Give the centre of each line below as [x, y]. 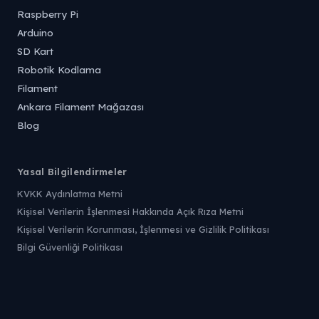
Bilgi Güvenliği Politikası [70, 247]
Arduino [35, 32]
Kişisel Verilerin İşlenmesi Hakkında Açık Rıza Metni [130, 211]
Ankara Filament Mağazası [80, 106]
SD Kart [35, 51]
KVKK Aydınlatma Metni [70, 194]
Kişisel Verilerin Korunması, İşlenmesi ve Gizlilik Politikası [143, 229]
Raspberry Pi [48, 14]
